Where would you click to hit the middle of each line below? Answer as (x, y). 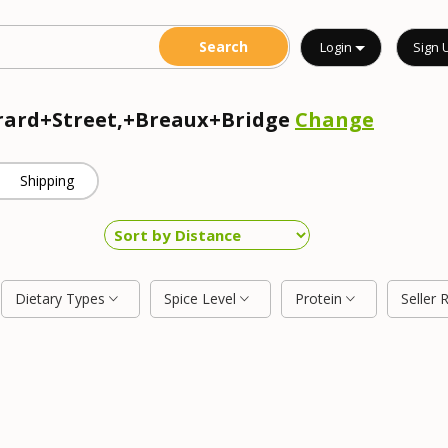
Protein (320, 298)
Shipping (47, 180)
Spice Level (202, 298)
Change (334, 119)
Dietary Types (62, 298)
